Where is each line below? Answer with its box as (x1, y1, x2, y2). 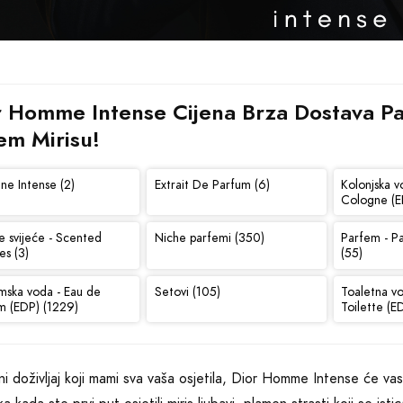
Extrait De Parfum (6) (154, 175, 270, 193)
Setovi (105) (154, 282, 220, 300)
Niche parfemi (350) (154, 229, 264, 247)
